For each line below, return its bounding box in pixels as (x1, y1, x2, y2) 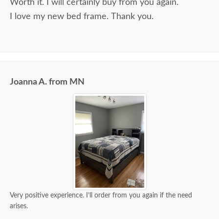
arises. (10, 203, 28, 210)
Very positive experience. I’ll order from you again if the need (10, 192, 86, 199)
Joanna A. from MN (10, 78, 85, 87)
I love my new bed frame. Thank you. (10, 12, 153, 22)
